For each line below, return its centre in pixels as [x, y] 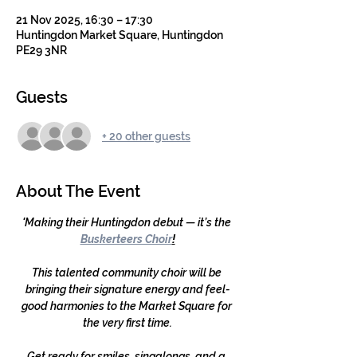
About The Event [78, 191]
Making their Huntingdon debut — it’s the [129, 222]
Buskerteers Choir [126, 239]
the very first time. [127, 323]
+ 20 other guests [146, 136]
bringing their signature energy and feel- [127, 289]
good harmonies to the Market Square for [127, 306]
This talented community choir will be [127, 273]
